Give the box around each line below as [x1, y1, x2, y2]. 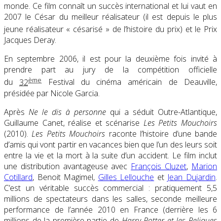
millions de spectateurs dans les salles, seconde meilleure [4, 193, 217, 204]
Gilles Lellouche [98, 171, 154, 183]
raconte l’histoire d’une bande [105, 128, 218, 139]
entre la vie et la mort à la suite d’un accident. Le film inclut [4, 149, 217, 161]
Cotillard [4, 171, 33, 183]
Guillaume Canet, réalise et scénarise [4, 117, 144, 128]
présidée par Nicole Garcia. [4, 87, 100, 99]
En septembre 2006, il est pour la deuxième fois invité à [4, 53, 217, 65]
